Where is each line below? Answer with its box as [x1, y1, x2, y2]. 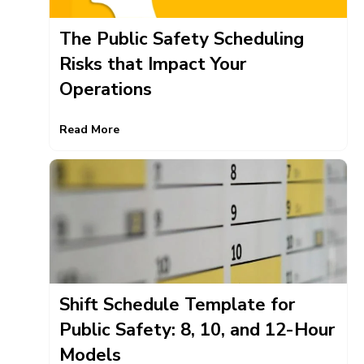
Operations [59, 76, 152, 102]
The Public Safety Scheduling [59, 26, 304, 51]
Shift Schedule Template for [59, 292, 295, 318]
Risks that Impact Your [59, 51, 246, 76]
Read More [59, 122, 119, 138]
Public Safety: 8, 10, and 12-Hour [59, 318, 335, 343]
